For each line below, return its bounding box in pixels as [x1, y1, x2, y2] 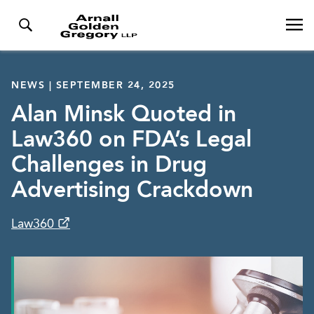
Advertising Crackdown [11, 180, 253, 203]
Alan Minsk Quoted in [11, 104, 236, 127]
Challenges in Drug [11, 155, 207, 177]
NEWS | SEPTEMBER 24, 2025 [11, 81, 175, 90]
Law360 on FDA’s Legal [11, 130, 252, 152]
